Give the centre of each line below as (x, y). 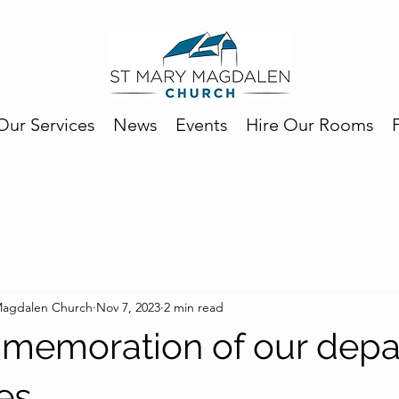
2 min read (194, 307)
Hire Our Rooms (309, 125)
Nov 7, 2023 (128, 307)
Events (201, 125)
